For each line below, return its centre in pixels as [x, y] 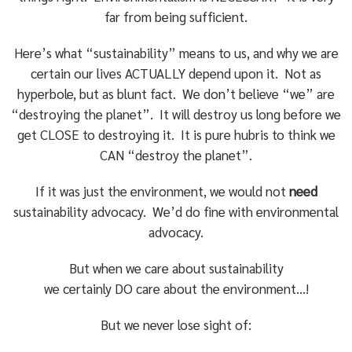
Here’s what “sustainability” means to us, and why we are [176, 53]
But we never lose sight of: [176, 324]
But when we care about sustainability [176, 268]
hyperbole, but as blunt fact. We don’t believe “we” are [176, 93]
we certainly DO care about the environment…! [176, 288]
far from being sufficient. [176, 16]
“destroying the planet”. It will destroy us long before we [176, 114]
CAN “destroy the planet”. [176, 155]
